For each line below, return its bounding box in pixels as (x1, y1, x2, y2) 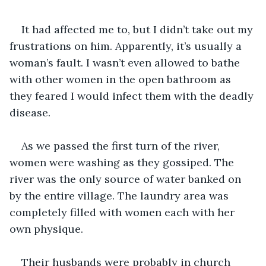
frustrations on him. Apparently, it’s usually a (9, 39, 245, 53)
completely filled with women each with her (9, 205, 237, 219)
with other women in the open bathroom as (9, 72, 234, 86)
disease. (9, 105, 50, 119)
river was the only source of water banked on (9, 172, 244, 186)
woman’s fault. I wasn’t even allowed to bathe (9, 55, 243, 69)
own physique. (9, 221, 83, 236)
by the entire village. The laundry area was (9, 188, 232, 202)
